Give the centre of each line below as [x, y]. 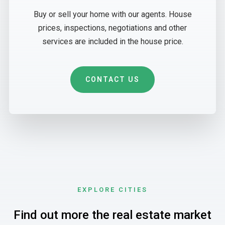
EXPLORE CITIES [113, 189]
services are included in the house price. [113, 42]
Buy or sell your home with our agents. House [113, 15]
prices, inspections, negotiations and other [113, 28]
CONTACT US [113, 80]
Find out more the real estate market [113, 215]
